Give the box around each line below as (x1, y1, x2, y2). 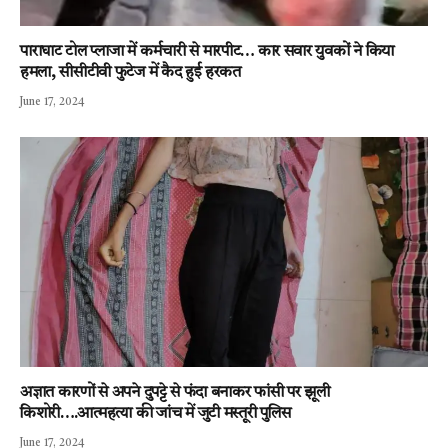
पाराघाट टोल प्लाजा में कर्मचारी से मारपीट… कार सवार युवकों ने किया (20, 44, 394, 61)
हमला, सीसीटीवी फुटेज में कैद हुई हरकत (20, 65, 241, 82)
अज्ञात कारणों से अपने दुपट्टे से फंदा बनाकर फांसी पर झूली (20, 384, 330, 401)
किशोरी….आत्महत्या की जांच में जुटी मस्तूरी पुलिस (20, 405, 291, 422)
